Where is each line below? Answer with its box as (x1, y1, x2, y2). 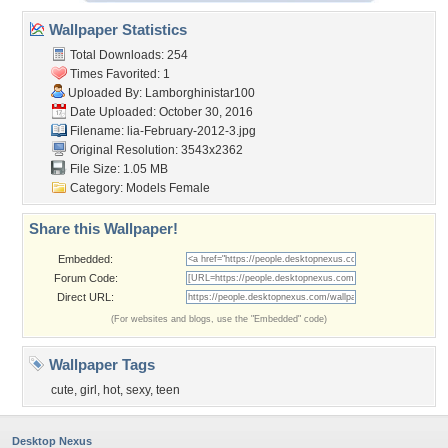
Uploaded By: (65, 86, 145, 100)
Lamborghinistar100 (145, 86, 255, 100)
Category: (67, 181, 126, 195)
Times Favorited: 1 (67, 67, 170, 81)
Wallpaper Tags (45, 356, 155, 373)
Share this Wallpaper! (29, 220, 178, 237)
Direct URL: (57, 291, 114, 303)
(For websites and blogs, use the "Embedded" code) (111, 314, 327, 324)
